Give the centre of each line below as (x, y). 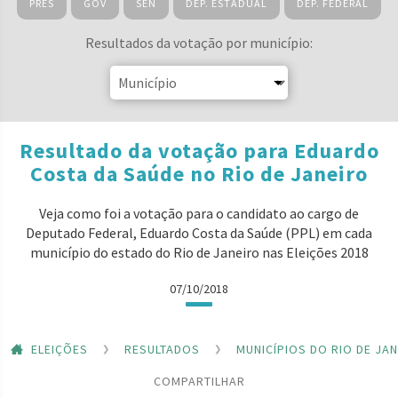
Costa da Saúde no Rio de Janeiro (199, 174)
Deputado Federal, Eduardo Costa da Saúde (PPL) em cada (199, 233)
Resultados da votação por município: (199, 43)
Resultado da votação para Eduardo (199, 151)
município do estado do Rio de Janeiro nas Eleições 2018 (199, 252)
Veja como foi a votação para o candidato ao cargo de (199, 213)
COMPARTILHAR (199, 381)
